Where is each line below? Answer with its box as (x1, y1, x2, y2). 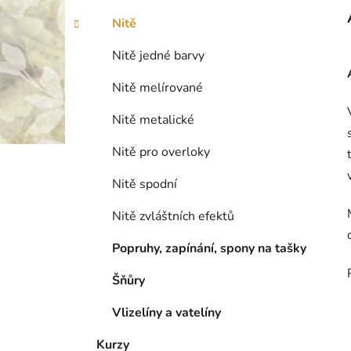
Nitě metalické (112, 111, 194, 129)
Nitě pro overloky (112, 143, 210, 161)
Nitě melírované (112, 79, 203, 97)
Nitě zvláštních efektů (112, 208, 234, 226)
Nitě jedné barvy (112, 47, 204, 65)
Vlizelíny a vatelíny (112, 304, 221, 322)
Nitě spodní (112, 175, 177, 194)
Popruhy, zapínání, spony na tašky (112, 240, 306, 258)
